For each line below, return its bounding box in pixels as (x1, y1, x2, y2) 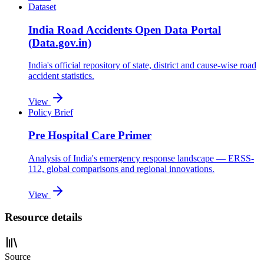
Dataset (28, 1, 56, 12)
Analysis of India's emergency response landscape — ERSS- (28, 153, 254, 163)
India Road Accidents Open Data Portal (28, 23, 221, 36)
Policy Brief (28, 107, 73, 118)
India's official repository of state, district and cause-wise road (28, 60, 256, 71)
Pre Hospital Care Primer (28, 128, 151, 141)
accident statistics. (28, 71, 94, 81)
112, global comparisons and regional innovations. (28, 163, 214, 174)
